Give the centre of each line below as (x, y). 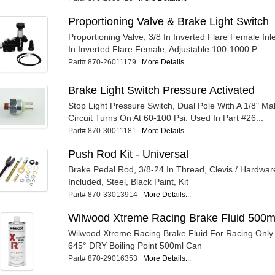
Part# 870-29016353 (106, 259)
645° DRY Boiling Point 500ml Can (135, 246)
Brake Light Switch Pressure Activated (162, 91)
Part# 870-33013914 (106, 195)
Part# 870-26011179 (105, 62)
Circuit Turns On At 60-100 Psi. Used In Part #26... (166, 118)
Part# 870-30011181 (105, 131)
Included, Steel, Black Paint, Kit (129, 182)
